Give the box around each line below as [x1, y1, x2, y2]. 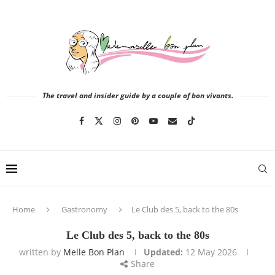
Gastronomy [61, 204, 107, 215]
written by [19, 246, 63, 258]
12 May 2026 [185, 246, 237, 258]
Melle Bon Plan [63, 246, 125, 258]
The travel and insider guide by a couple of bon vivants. [42, 90, 233, 101]
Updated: [144, 246, 183, 258]
